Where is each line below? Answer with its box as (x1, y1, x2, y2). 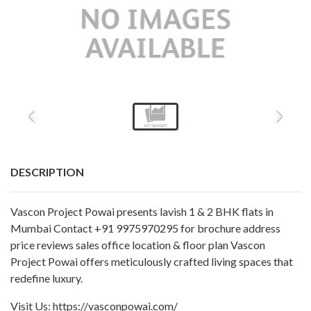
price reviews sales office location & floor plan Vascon (10, 237, 265, 251)
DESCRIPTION (10, 165, 84, 178)
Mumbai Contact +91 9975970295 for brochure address (10, 221, 280, 235)
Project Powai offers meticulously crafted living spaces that (10, 254, 293, 268)
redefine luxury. (10, 271, 85, 285)
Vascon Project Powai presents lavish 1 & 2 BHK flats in (10, 204, 274, 218)
